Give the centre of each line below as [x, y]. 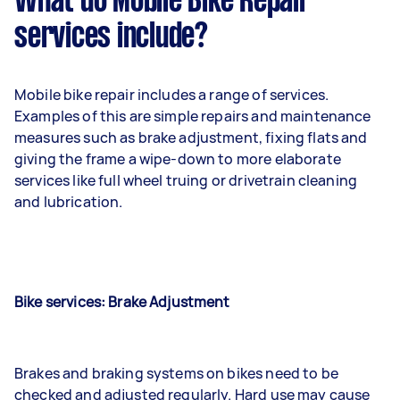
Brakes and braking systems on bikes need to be [176, 373]
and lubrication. [69, 201]
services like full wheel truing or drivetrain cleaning [186, 180]
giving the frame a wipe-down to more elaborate [178, 158]
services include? [111, 37]
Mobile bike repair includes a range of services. [172, 94]
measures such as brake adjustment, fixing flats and [191, 137]
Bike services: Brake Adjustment [122, 301]
